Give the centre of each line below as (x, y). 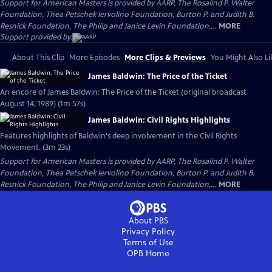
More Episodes (94, 58)
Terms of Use (148, 243)
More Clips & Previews (165, 58)
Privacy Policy (148, 232)
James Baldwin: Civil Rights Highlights (159, 120)
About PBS (148, 221)
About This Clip (38, 58)
